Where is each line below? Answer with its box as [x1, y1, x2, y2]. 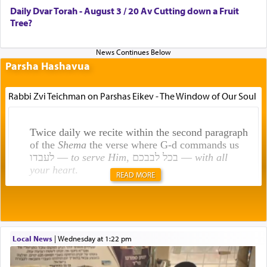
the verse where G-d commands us [86, 138, 239, 151]
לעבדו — [54, 151, 71, 163]
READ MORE [116, 169, 156, 179]
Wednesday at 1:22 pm [64, 233, 132, 243]
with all [194, 151, 228, 163]
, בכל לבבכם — [178, 151, 195, 163]
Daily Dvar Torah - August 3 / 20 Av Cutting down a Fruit [10, 4, 239, 17]
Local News [12, 233, 52, 243]
